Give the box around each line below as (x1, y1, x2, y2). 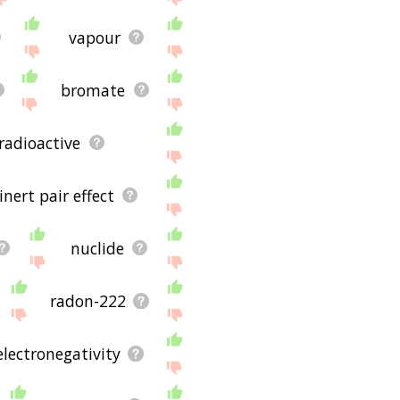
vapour (68, 26, 121, 48)
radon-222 (49, 289, 126, 312)
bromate (61, 79, 126, 101)
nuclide (70, 237, 124, 259)
